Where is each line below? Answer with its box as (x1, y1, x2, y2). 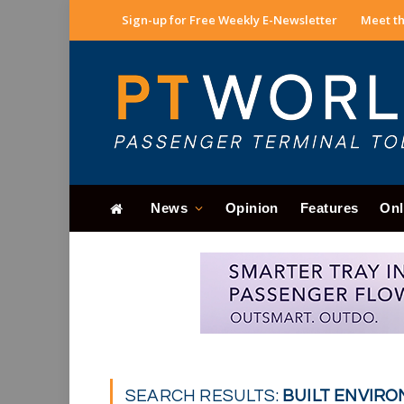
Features (299, 200, 359, 216)
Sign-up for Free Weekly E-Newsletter (122, 12, 337, 28)
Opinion (225, 200, 279, 216)
